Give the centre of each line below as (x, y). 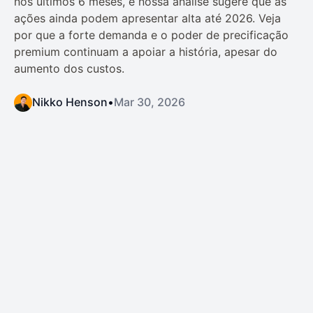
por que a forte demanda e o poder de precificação (151, 35)
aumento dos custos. (69, 68)
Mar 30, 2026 (150, 102)
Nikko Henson (70, 102)
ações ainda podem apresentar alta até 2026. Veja (147, 18)
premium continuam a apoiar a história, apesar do (146, 51)
